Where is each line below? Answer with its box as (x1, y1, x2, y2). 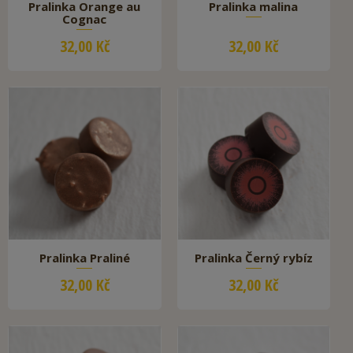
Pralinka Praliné (39, 249, 130, 266)
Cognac (62, 11, 107, 28)
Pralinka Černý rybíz (194, 249, 313, 266)
